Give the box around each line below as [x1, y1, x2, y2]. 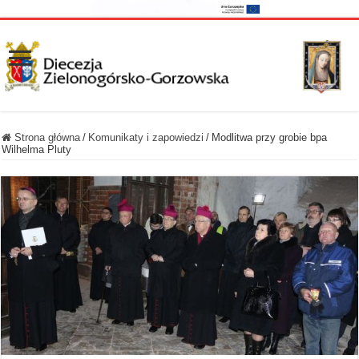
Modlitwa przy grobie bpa [212, 131, 328, 143]
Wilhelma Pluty [2, 143, 72, 155]
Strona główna [11, 131, 81, 143]
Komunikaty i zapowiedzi [88, 131, 204, 143]
